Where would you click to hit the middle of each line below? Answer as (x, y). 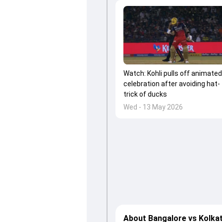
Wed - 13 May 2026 (153, 107)
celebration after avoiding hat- (171, 84)
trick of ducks (145, 94)
